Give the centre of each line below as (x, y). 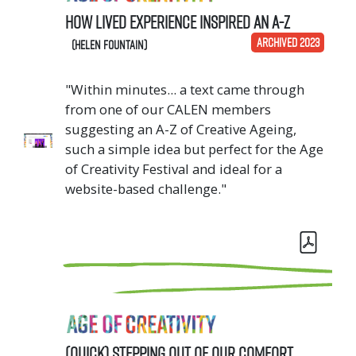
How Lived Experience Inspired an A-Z (178, 21)
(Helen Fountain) (109, 44)
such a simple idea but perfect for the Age (194, 149)
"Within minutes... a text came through (185, 89)
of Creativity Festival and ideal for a (174, 168)
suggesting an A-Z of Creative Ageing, (181, 129)
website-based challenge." (146, 188)
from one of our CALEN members (168, 109)
